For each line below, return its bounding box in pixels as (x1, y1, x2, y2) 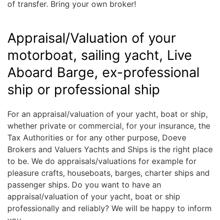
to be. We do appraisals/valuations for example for (7, 156, 196, 166)
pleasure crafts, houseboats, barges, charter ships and (7, 168, 210, 178)
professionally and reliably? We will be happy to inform (7, 203, 212, 213)
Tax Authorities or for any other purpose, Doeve (7, 133, 186, 142)
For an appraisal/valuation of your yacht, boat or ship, (7, 109, 208, 119)
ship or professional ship (7, 82, 160, 98)
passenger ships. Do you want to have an (7, 180, 161, 190)
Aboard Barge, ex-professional (7, 64, 199, 81)
